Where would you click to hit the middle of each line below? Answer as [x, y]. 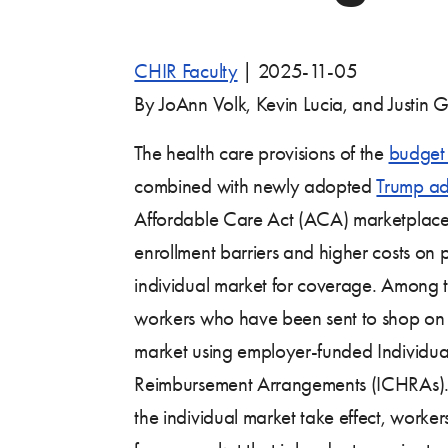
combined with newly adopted [255, 185]
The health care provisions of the [261, 152]
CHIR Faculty [186, 70]
